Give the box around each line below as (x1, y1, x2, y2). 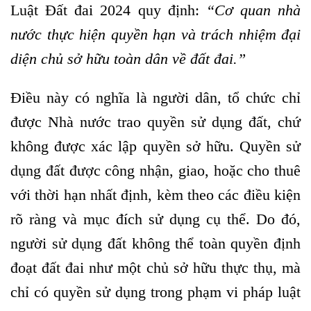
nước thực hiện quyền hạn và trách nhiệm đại (10, 26, 301, 44)
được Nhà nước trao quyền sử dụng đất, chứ (10, 112, 301, 131)
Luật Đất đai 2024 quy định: (10, 1, 206, 19)
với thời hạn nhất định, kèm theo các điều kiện (10, 185, 301, 203)
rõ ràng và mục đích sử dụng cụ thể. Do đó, (10, 210, 301, 228)
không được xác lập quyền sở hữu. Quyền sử (10, 137, 301, 155)
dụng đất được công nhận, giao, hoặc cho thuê (10, 161, 301, 179)
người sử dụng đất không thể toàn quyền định (10, 234, 301, 252)
